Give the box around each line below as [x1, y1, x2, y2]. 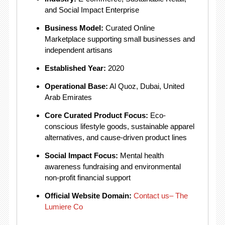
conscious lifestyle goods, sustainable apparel [44, 122, 194, 131]
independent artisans [44, 46, 113, 54]
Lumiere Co [44, 202, 83, 211]
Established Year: [44, 64, 106, 72]
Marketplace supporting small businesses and [44, 35, 195, 43]
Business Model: [44, 24, 103, 32]
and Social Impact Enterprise [44, 6, 139, 14]
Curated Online [103, 24, 155, 32]
